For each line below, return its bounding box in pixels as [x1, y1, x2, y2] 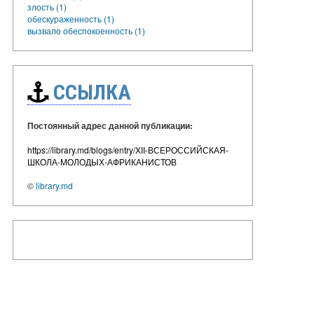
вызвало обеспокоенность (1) [27, 24, 145, 36]
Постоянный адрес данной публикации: [27, 118, 193, 132]
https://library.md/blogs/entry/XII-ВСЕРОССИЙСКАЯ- [27, 143, 228, 156]
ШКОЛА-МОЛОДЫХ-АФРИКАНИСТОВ [27, 155, 177, 168]
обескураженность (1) [27, 12, 114, 25]
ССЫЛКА [48, 79, 131, 104]
